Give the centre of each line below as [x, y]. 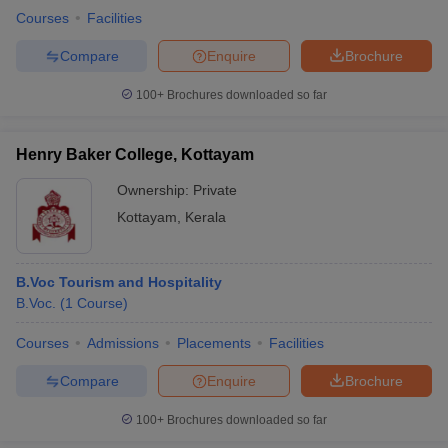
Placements [214, 343]
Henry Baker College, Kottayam [135, 154]
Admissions [123, 343]
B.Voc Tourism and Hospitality [119, 282]
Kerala [205, 217]
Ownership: [155, 190]
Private [215, 190]
